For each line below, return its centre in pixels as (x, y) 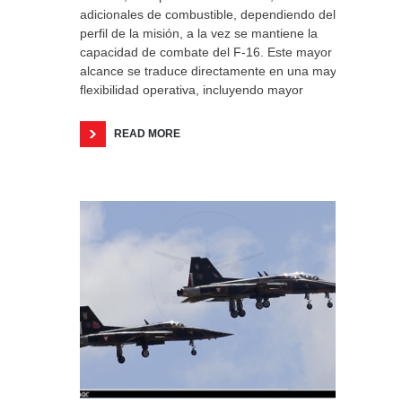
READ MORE (147, 134)
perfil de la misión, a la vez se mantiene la (199, 33)
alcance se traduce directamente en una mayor (214, 71)
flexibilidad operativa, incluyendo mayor (192, 90)
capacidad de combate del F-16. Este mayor (206, 52)
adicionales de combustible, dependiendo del (208, 14)
